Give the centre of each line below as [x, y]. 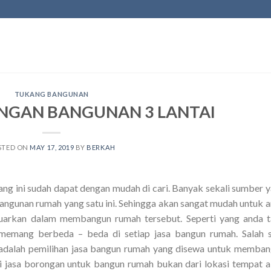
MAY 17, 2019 [52, 147]
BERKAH [101, 147]
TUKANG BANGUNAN [51, 94]
